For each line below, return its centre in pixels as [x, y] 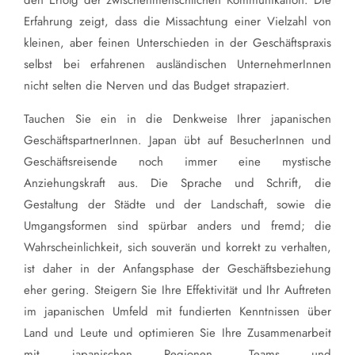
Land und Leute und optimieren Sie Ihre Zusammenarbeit [177, 333]
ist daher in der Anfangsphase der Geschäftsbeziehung [177, 269]
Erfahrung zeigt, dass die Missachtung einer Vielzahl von [177, 22]
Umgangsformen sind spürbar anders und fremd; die [177, 226]
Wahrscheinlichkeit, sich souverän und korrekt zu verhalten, [177, 248]
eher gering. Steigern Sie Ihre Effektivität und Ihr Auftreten [177, 290]
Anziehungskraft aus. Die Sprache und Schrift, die [177, 183]
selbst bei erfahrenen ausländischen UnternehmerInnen [177, 65]
